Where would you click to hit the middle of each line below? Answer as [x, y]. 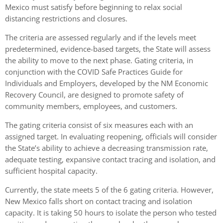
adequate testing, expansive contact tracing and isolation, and [110, 160]
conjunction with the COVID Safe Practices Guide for [94, 72]
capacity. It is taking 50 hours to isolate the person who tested [111, 213]
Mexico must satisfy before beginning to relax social [94, 7]
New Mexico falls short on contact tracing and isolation [99, 201]
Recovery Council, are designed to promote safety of [94, 95]
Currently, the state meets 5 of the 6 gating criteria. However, [109, 190]
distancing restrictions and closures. [66, 19]
